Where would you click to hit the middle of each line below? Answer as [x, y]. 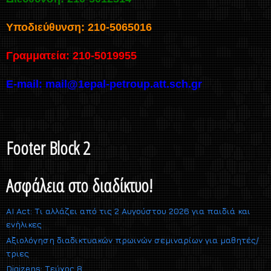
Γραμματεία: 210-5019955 [71, 56]
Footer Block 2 [48, 148]
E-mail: [26, 84]
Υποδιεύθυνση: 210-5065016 [79, 28]
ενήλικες [24, 224]
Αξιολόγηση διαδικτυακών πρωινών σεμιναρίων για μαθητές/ [132, 240]
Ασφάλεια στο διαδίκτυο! [79, 186]
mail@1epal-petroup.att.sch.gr [124, 84]
